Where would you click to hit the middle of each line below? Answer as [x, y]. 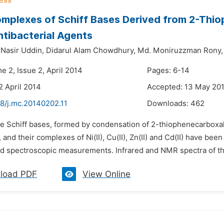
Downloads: [169, 103]
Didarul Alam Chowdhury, [91, 50]
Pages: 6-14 [168, 70]
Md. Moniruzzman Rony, [180, 50]
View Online [106, 174]
